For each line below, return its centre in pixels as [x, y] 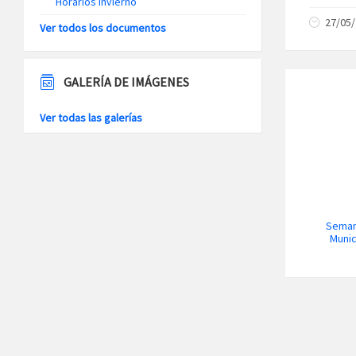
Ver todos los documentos [103, 28]
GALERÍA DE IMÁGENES [126, 82]
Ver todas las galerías [91, 118]
